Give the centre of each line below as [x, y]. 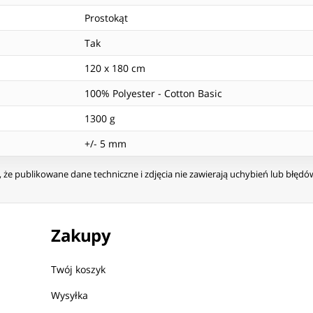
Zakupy [81, 235]
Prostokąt [106, 18]
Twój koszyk [79, 270]
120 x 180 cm [115, 68]
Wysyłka [70, 296]
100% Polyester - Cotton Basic [153, 94]
